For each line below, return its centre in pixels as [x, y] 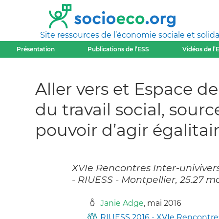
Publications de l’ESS [119, 49]
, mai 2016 [163, 203]
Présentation [35, 49]
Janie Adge [122, 203]
